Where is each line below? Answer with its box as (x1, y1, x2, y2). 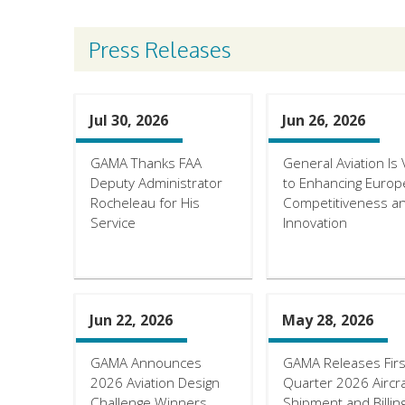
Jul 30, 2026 (89, 109, 168, 130)
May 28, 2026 (281, 309, 373, 330)
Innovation (282, 212, 347, 231)
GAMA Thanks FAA (89, 153, 202, 172)
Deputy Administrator (89, 173, 222, 192)
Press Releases (88, 34, 231, 63)
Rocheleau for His (89, 193, 200, 212)
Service (89, 212, 136, 231)
